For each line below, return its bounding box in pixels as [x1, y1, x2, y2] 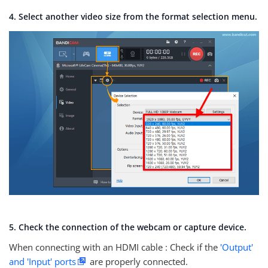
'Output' [220, 240, 253, 253]
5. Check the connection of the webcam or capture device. [9, 221, 246, 233]
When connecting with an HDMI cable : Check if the [9, 240, 220, 253]
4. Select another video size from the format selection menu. [9, 10, 257, 22]
